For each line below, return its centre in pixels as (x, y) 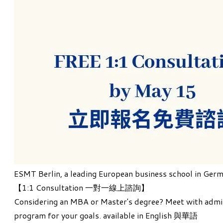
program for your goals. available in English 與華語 (106, 215)
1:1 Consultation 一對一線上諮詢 (81, 187)
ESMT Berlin (37, 173)
